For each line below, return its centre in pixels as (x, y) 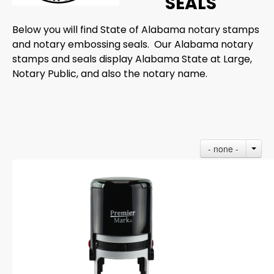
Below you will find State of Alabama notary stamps (136, 30)
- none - (223, 149)
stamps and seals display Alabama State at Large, (132, 59)
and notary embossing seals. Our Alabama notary (133, 44)
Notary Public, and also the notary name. (110, 74)
